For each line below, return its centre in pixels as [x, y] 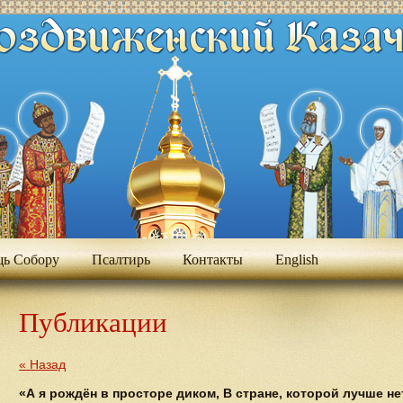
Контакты [213, 260]
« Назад [42, 364]
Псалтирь [121, 260]
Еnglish [297, 260]
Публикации [93, 322]
